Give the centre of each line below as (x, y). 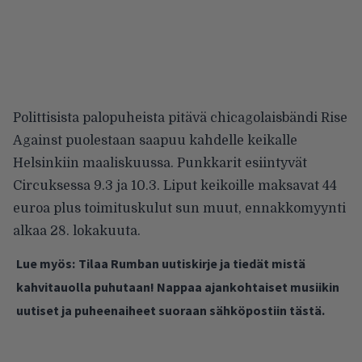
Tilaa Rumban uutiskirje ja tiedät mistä (192, 263)
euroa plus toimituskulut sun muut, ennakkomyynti (179, 208)
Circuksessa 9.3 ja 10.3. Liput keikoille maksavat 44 (175, 185)
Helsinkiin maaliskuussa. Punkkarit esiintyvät (160, 163)
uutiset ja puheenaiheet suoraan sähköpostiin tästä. (170, 310)
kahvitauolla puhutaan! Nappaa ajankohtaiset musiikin (178, 286)
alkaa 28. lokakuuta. (77, 231)
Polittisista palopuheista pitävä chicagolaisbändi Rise (180, 118)
